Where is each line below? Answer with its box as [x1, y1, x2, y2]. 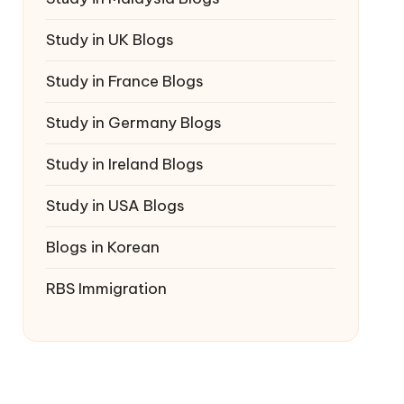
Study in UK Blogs [45, 29, 174, 50]
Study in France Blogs [45, 70, 204, 91]
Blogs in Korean [45, 236, 160, 257]
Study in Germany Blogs [45, 112, 222, 133]
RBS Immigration [45, 278, 167, 298]
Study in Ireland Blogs [45, 153, 204, 174]
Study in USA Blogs [45, 195, 185, 216]
